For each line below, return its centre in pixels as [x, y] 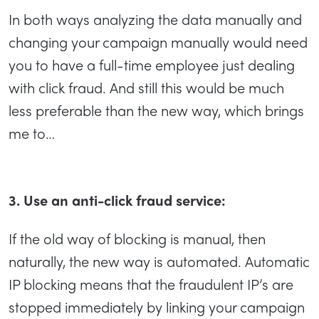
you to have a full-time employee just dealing [152, 64]
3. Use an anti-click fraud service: [117, 199]
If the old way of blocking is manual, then [137, 238]
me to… [32, 132]
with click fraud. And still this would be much [146, 87]
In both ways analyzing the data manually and [155, 19]
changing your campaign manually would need [158, 41]
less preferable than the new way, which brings [156, 110]
